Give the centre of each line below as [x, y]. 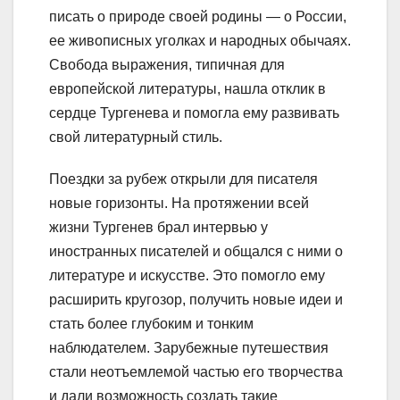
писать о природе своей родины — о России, [198, 17]
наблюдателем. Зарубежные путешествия [189, 348]
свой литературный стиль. [136, 137]
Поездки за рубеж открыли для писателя [183, 179]
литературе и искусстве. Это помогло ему [187, 276]
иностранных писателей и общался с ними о [196, 252]
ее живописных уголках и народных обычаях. [200, 41]
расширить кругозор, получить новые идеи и [196, 300]
